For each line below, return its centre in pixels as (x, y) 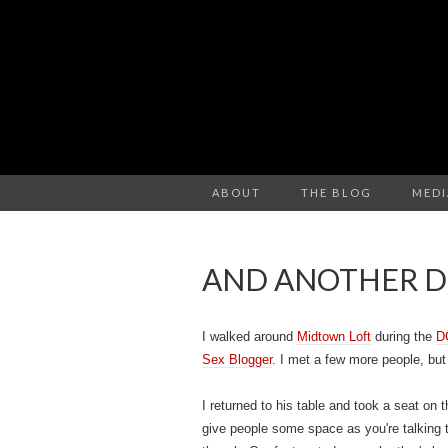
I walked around (249, 336)
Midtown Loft (334, 336)
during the (403, 336)
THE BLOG (336, 192)
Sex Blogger (237, 359)
